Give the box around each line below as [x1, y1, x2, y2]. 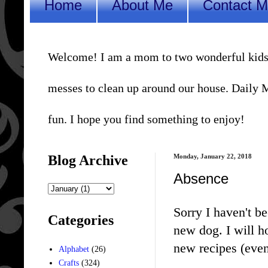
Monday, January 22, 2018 [173, 152, 252, 160]
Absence [173, 170, 229, 187]
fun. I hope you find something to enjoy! [48, 112, 245, 126]
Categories [48, 212, 114, 228]
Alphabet [58, 245, 89, 254]
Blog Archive [48, 152, 128, 168]
